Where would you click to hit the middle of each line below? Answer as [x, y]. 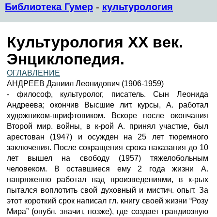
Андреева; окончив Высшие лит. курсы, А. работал [108, 105]
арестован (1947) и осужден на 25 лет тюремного [108, 137]
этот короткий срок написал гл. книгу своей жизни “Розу [108, 201]
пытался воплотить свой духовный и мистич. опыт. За [108, 190]
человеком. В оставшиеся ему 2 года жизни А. [108, 169]
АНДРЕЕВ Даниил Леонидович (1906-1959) [85, 84]
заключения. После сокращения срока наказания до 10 [108, 147]
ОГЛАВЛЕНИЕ [33, 73]
